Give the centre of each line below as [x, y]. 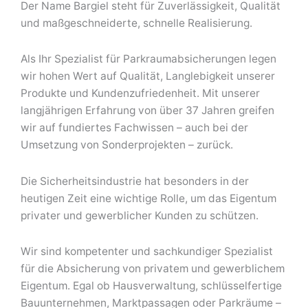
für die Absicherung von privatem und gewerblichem [153, 268]
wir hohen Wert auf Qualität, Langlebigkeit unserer [148, 76]
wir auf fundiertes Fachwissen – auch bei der [134, 128]
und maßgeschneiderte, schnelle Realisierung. [136, 23]
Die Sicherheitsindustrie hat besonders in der [135, 181]
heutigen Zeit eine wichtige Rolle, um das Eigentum [148, 198]
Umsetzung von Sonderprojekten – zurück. [127, 145]
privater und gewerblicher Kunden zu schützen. [140, 215]
